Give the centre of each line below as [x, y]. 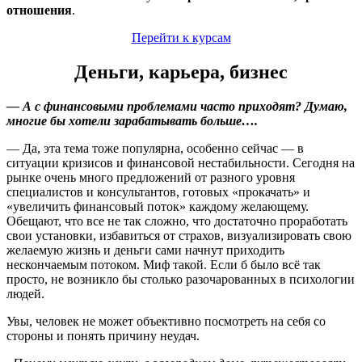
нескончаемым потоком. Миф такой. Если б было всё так [164, 264]
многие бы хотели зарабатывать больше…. [132, 120]
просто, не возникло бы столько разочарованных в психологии [181, 279]
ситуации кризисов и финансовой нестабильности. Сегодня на [181, 162]
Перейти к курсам [181, 37]
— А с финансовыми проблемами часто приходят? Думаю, [177, 106]
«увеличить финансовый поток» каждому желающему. [158, 206]
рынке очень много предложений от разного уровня [151, 177]
